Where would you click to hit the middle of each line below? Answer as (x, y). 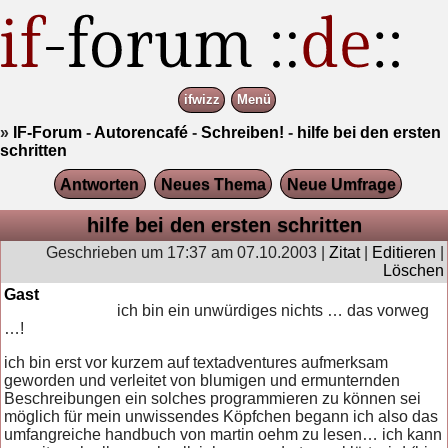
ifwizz (201, 100)
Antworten (100, 184)
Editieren (403, 252)
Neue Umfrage (341, 184)
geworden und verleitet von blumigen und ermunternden (202, 380)
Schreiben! (242, 132)
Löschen (413, 270)
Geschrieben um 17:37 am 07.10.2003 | (187, 252)
